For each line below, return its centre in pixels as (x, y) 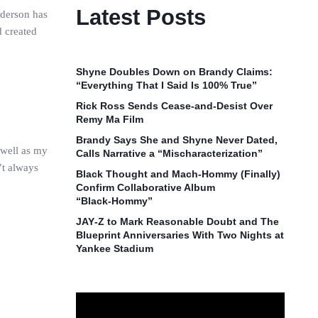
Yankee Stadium (115, 248)
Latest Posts (141, 17)
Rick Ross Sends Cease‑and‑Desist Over (175, 106)
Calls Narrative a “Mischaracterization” (170, 153)
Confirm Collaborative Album (146, 187)
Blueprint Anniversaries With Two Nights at (180, 235)
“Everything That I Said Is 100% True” (167, 85)
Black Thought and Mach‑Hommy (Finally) (179, 174)
